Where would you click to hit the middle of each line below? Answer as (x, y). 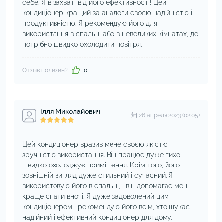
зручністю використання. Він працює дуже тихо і (103, 155)
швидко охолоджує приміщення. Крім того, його (101, 165)
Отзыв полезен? (45, 70)
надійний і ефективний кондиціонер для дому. (97, 217)
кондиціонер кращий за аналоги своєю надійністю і (107, 13)
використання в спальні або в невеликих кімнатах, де (110, 34)
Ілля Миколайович (70, 111)
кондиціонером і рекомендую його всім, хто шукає (106, 207)
